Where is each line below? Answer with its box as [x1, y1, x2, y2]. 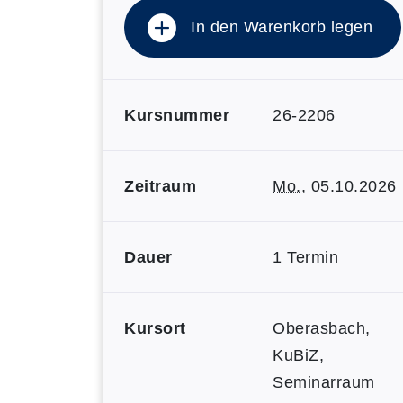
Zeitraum [124, 177, 196, 195]
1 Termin [273, 248, 338, 266]
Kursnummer [124, 106, 229, 124]
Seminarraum [273, 373, 375, 391]
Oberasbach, [273, 319, 371, 337]
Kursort [124, 319, 186, 337]
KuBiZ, [273, 346, 324, 364]
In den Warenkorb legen [191, 18, 372, 36]
